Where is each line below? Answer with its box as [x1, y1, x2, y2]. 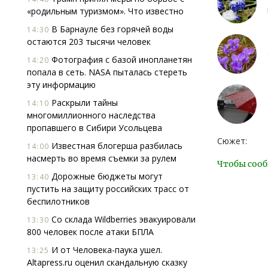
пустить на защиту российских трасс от [27, 183, 189, 194]
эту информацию [27, 79, 96, 90]
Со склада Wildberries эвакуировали [49, 214, 196, 225]
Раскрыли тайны [49, 97, 118, 108]
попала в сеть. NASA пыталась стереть [27, 66, 187, 78]
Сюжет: [217, 135, 247, 147]
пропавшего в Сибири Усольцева [27, 122, 162, 133]
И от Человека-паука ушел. [49, 244, 162, 255]
